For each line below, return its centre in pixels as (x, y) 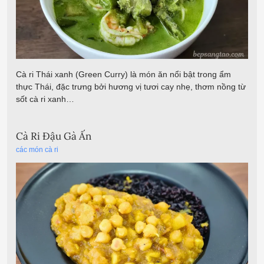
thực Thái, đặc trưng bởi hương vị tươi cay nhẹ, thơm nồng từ (131, 86)
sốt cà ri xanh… (45, 99)
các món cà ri (37, 150)
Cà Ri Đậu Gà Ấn (54, 136)
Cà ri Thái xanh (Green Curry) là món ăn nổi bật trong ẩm (123, 74)
